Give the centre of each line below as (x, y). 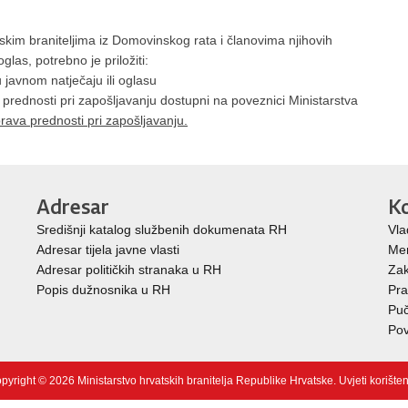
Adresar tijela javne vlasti (108, 250)
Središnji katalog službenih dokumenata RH (162, 229)
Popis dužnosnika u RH (103, 290)
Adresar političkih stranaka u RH (129, 270)
